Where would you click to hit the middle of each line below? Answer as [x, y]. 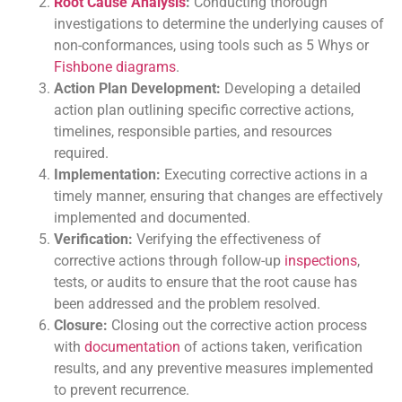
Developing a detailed [291, 89]
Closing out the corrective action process [237, 326]
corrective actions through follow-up [169, 261]
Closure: [81, 326]
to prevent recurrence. [122, 390]
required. [81, 153]
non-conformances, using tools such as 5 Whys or [211, 46]
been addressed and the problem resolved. [187, 304]
